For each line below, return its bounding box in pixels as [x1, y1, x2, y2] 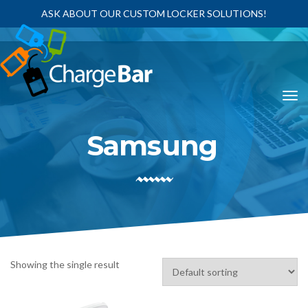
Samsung [87, 129, 217, 162]
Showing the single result [10, 258, 120, 270]
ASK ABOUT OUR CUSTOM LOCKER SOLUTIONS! [41, 8, 267, 19]
